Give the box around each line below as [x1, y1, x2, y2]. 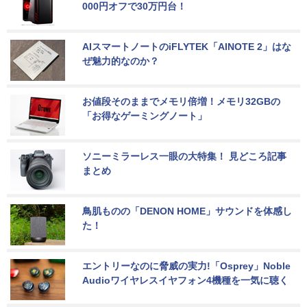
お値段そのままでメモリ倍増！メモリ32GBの [82, 95, 280, 107]
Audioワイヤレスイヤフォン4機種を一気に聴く [82, 274, 288, 286]
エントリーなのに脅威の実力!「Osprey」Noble [82, 260, 293, 271]
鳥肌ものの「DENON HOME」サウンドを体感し [82, 205, 292, 217]
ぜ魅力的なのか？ [82, 55, 159, 66]
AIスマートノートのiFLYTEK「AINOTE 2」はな [82, 40, 291, 52]
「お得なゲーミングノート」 [82, 110, 207, 121]
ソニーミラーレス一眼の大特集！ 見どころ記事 [82, 150, 286, 162]
